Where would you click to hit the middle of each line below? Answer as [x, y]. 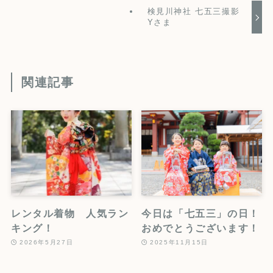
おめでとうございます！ [200, 228]
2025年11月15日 [179, 243]
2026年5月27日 [47, 243]
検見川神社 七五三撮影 [193, 12]
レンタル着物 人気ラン [70, 213]
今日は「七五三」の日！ [200, 213]
